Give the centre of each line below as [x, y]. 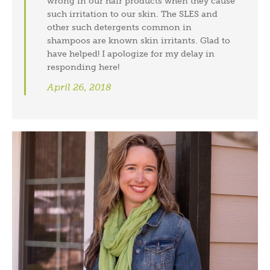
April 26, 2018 [80, 87]
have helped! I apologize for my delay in [131, 53]
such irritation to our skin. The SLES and [133, 14]
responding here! [83, 67]
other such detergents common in [120, 27]
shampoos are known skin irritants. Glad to [139, 40]
